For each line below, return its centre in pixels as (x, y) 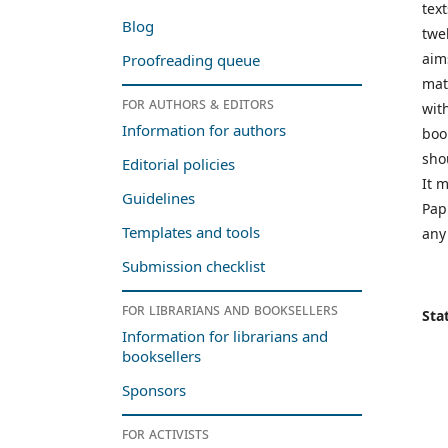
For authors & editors (198, 103)
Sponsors (154, 390)
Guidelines (158, 198)
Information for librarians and (225, 336)
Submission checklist (193, 266)
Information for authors (204, 130)
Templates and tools (193, 232)
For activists (165, 433)
